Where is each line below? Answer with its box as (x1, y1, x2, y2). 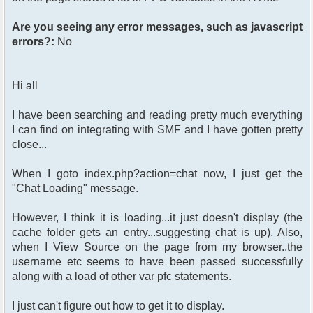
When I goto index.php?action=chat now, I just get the (12, 168, 303, 180)
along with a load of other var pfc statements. (12, 270, 231, 283)
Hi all (12, 80, 38, 92)
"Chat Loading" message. (12, 182, 138, 195)
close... (12, 138, 47, 151)
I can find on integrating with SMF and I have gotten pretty (12, 124, 303, 136)
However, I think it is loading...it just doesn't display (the (12, 212, 303, 224)
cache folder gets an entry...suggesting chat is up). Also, (12, 226, 303, 239)
